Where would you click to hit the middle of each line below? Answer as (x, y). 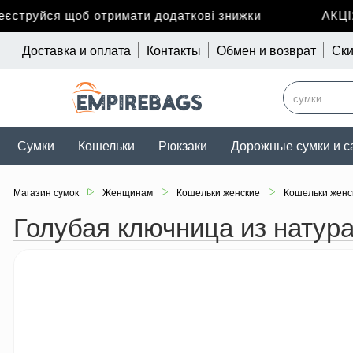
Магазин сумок (46, 192)
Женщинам (127, 192)
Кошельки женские (218, 192)
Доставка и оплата (76, 49)
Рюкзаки (182, 146)
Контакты (173, 49)
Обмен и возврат (266, 49)
